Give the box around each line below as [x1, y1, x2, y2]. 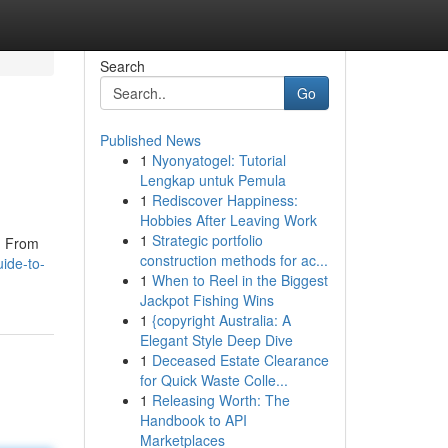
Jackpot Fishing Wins [139, 290, 274, 310]
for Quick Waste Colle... [139, 370, 288, 390]
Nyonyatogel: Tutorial [151, 150, 286, 170]
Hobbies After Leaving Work [139, 210, 317, 230]
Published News [99, 130, 201, 150]
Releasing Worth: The [151, 390, 290, 410]
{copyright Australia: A [151, 310, 291, 330]
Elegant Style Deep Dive [139, 330, 293, 350]
